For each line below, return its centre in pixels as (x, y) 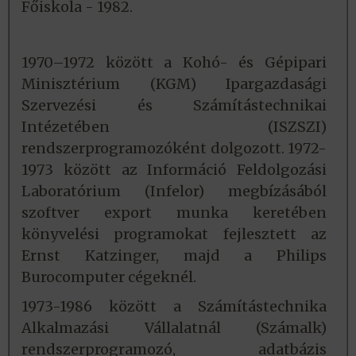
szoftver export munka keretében (174, 213)
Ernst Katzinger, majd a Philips (174, 256)
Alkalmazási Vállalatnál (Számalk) (174, 328)
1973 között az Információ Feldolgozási (174, 170)
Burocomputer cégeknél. (109, 277)
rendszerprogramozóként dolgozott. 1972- (174, 149)
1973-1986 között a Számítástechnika (174, 307)
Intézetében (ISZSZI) (174, 127)
